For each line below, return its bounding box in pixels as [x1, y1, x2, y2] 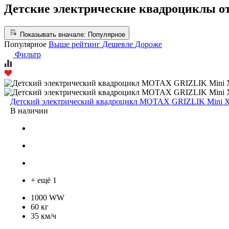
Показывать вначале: [20, 30, 86, 38]
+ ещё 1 [31, 175, 57, 185]
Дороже [135, 39, 162, 49]
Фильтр [15, 50, 41, 59]
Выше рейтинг [49, 39, 102, 49]
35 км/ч [31, 211, 56, 220]
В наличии [10, 106, 48, 115]
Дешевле [102, 39, 135, 49]
